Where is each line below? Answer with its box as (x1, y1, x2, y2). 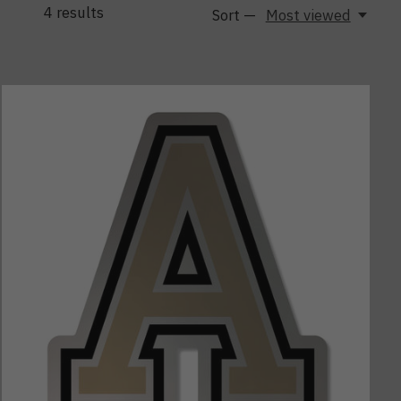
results (52, 3, 104, 23)
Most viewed (265, 4, 351, 25)
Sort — (212, 4, 257, 25)
